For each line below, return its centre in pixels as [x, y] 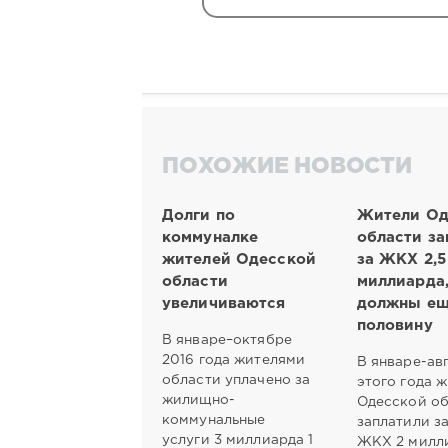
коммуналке [210, 237]
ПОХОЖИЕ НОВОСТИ [287, 167]
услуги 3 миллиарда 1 [238, 439]
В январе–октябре [227, 339]
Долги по [198, 215]
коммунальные [214, 419]
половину [394, 325]
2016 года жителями [234, 359]
